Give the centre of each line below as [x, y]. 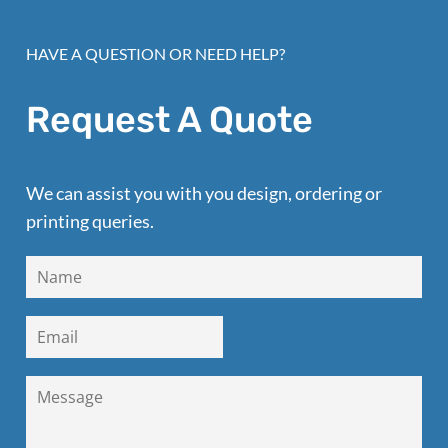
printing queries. [90, 221]
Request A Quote [169, 119]
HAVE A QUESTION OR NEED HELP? [155, 53]
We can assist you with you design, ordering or [204, 193]
